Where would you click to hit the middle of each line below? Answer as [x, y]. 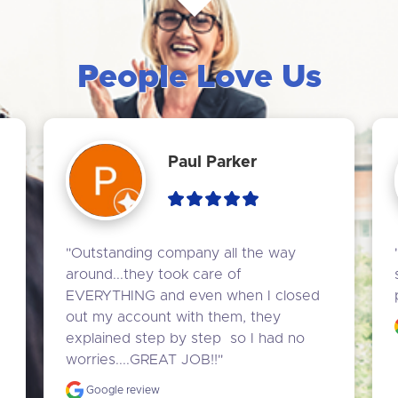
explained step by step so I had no [185, 338]
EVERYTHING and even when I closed [192, 295]
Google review [121, 390]
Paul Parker [212, 163]
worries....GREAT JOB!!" [144, 359]
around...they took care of [153, 274]
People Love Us [199, 77]
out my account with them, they [173, 317]
